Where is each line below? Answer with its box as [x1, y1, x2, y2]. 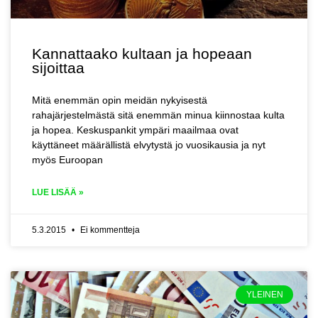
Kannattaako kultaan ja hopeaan [32, 45, 252, 62]
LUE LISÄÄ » [32, 187, 84, 197]
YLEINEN [246, 290, 283, 300]
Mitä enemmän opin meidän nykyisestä [32, 94, 207, 106]
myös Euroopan [32, 154, 103, 165]
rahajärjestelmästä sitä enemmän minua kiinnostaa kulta [32, 109, 285, 121]
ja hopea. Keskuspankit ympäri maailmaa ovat [32, 124, 238, 136]
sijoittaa [32, 60, 84, 76]
